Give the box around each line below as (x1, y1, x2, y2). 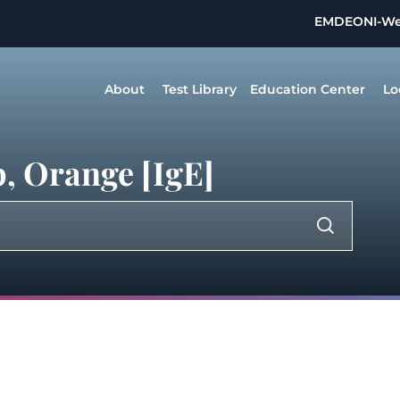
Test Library (162, 81, 237, 97)
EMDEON (314, 13, 374, 29)
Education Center (250, 81, 365, 97)
